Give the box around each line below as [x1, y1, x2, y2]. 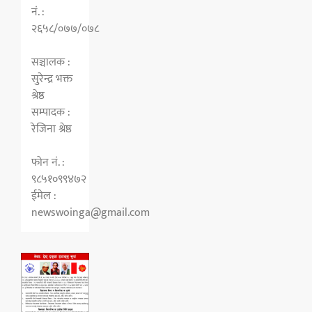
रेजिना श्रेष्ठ [31, 119, 72, 139]
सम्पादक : [31, 102, 70, 122]
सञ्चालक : [31, 52, 70, 72]
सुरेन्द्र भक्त [31, 69, 72, 88]
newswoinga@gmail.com [31, 203, 150, 222]
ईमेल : [31, 186, 56, 205]
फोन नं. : [31, 153, 65, 172]
